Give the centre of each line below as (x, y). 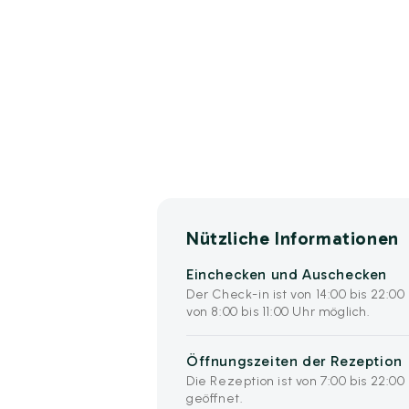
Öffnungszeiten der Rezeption (294, 361)
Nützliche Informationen (293, 238)
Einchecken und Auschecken (287, 274)
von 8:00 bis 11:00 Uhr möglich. (278, 311)
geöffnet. (215, 398)
